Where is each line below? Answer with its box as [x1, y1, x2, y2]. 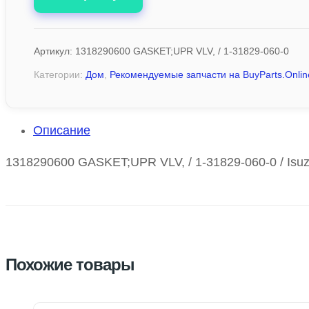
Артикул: [34, 46, 75, 57]
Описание [33, 123, 90, 138]
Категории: [34, 69, 86, 81]
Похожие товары [6, 255, 134, 275]
